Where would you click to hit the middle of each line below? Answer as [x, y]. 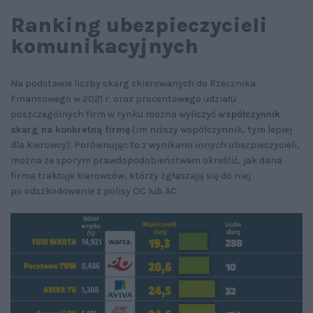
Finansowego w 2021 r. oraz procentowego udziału [123, 99]
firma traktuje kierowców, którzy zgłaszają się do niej [131, 175]
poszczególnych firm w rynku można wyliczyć [114, 114]
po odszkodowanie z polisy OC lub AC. [95, 191]
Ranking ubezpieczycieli [139, 25]
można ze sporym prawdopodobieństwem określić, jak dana [146, 160]
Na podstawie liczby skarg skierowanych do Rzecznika [133, 83]
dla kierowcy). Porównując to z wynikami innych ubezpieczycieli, [155, 145]
